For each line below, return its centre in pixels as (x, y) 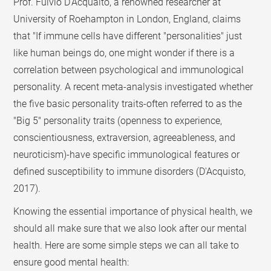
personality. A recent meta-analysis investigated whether (133, 87)
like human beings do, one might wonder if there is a (124, 53)
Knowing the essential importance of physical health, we (133, 211)
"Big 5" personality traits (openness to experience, (118, 120)
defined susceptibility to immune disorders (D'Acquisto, (130, 171)
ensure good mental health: (71, 262)
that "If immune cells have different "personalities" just (128, 36)
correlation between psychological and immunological (129, 70)
